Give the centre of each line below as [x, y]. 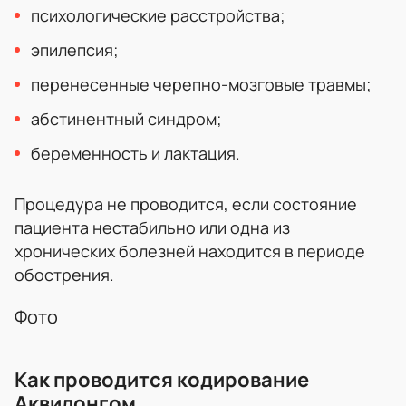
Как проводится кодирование [162, 379]
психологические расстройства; [158, 15]
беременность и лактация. [135, 153]
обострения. [64, 274]
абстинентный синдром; [126, 118]
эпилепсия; [75, 49]
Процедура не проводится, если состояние [186, 203]
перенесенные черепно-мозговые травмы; [201, 84]
